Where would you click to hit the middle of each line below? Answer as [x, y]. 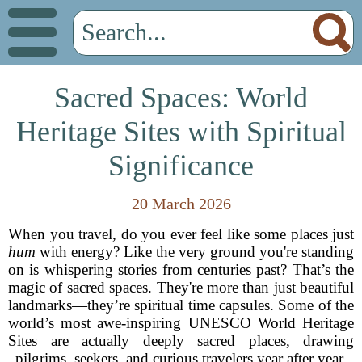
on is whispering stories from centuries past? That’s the [181, 269]
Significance [181, 166]
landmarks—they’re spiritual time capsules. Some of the [181, 305]
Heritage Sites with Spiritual [181, 132]
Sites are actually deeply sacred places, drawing [181, 341]
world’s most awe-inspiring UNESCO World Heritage [181, 323]
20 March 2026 [181, 204]
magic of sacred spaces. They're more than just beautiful [181, 287]
